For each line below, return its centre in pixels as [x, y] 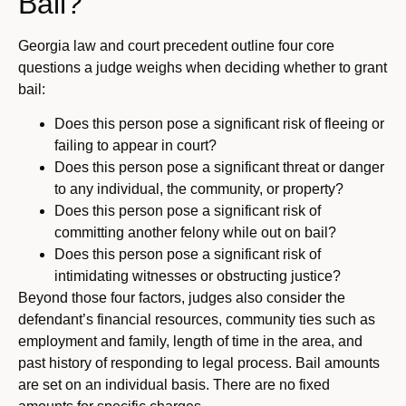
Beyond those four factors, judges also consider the [182, 297]
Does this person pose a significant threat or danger [219, 167]
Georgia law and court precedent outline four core [176, 45]
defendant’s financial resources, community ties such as [197, 319]
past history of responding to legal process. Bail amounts [199, 362]
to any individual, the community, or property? [199, 188]
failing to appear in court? [135, 145]
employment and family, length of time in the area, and [190, 341]
